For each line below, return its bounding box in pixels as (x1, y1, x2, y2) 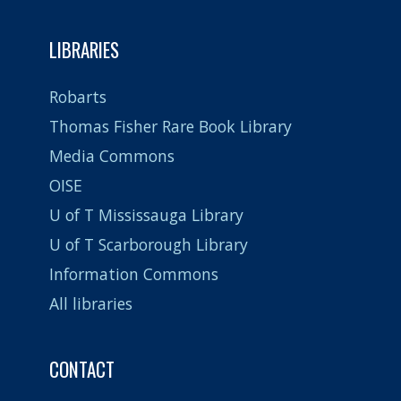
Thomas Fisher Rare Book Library (49, 115, 292, 137)
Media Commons (49, 144, 175, 166)
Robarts (49, 85, 107, 107)
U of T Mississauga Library (49, 203, 243, 226)
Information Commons (49, 262, 218, 285)
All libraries (49, 292, 132, 314)
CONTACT (49, 355, 115, 383)
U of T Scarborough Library (49, 233, 248, 255)
